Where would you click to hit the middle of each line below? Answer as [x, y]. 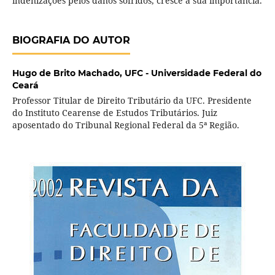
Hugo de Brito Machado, [68, 73]
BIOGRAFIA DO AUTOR [71, 41]
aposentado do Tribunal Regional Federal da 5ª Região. [126, 125]
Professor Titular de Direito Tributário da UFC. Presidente [132, 101]
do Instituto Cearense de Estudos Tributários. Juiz [114, 113]
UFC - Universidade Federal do [193, 73]
